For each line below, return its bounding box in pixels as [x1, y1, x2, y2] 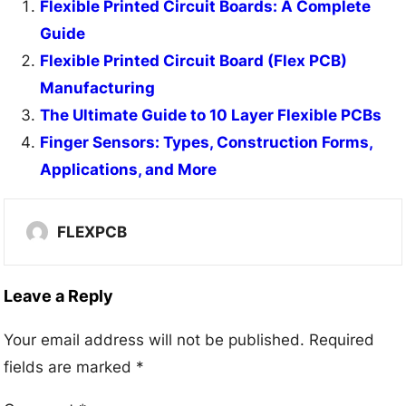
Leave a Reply [4, 285, 114, 305]
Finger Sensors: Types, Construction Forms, [40, 132, 373, 151]
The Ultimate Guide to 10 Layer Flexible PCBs [40, 105, 382, 124]
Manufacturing [40, 78, 156, 97]
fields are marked [4, 357, 137, 376]
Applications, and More [40, 159, 217, 179]
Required [309, 330, 375, 349]
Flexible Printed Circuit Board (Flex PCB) [40, 51, 348, 70]
